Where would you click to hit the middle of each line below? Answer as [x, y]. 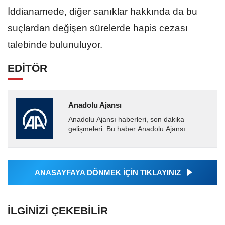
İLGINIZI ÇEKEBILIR [58, 210]
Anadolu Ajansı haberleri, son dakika [126, 119]
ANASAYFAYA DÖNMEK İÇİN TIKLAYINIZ [107, 172]
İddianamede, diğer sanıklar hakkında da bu [102, 11]
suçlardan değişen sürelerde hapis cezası [98, 28]
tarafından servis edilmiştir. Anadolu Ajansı [135, 138]
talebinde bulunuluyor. [55, 44]
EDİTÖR [27, 68]
